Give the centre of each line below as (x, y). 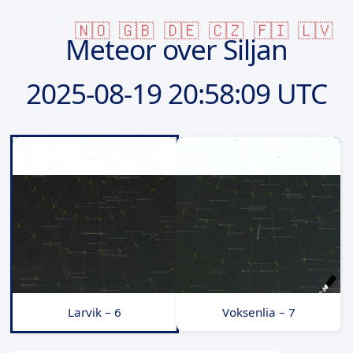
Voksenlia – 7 (258, 312)
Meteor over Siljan (176, 48)
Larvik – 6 (95, 312)
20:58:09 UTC (244, 93)
